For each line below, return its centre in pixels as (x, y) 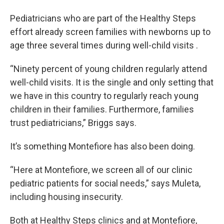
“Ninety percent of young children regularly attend (108, 69)
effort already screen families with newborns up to (110, 32)
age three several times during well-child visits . (104, 45)
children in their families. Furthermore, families (102, 109)
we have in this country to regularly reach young (104, 96)
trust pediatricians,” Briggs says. (73, 123)
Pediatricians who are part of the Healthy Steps (103, 18)
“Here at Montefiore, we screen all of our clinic (101, 170)
